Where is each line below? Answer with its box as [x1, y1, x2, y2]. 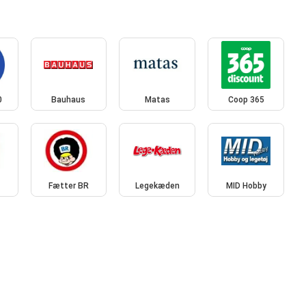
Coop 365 [227, 95, 264, 105]
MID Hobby [225, 180, 266, 191]
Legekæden [135, 180, 180, 191]
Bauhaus [51, 95, 86, 105]
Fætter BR [48, 180, 89, 191]
